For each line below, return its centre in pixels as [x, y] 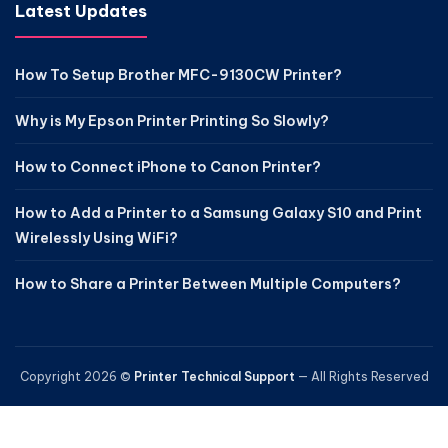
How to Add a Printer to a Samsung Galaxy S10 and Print [218, 213]
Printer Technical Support [214, 376]
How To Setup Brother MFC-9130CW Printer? [178, 75]
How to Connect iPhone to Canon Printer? [168, 167]
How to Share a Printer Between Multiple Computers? [208, 284]
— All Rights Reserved [361, 376]
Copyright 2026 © [76, 376]
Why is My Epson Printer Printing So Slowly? [172, 121]
